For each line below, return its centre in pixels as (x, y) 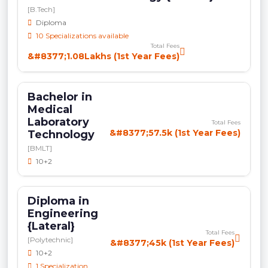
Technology (61, 134)
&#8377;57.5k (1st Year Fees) (175, 133)
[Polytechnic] (50, 239)
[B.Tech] (41, 9)
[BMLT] (40, 148)
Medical (50, 109)
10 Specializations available (81, 35)
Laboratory (58, 122)
